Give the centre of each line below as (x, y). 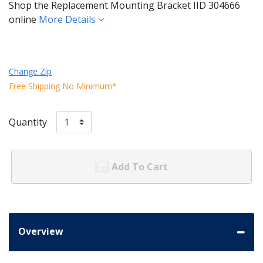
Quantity (28, 122)
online (24, 19)
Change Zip (30, 71)
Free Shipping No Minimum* (63, 86)
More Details (68, 19)
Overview (41, 232)
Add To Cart (140, 167)
